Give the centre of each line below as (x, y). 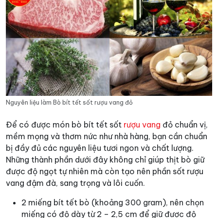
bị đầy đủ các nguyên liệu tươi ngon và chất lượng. (100, 148)
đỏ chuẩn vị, (184, 124)
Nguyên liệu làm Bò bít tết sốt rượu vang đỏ (69, 102)
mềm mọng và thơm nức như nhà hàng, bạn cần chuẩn (107, 136)
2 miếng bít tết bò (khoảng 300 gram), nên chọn (113, 202)
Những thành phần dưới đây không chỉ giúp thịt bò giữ (105, 159)
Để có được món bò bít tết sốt (65, 124)
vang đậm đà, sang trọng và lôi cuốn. (75, 183)
